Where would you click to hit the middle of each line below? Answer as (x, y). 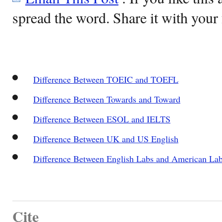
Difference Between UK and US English (106, 139)
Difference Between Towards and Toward (107, 99)
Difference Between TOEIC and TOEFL (106, 79)
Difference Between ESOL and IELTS (102, 119)
